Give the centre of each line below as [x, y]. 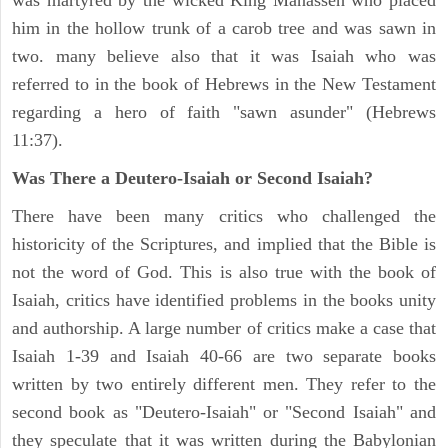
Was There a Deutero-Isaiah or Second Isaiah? [192, 178]
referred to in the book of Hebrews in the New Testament [224, 84]
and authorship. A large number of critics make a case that [224, 328]
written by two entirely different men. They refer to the [224, 384]
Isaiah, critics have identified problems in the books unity [224, 300]
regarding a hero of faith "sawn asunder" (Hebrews [224, 112]
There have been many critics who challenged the [224, 216]
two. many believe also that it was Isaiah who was [224, 56]
